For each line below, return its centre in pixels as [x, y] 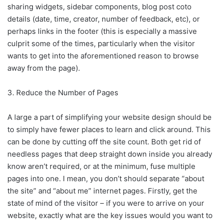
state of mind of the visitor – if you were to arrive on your [106, 203]
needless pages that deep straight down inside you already [110, 154]
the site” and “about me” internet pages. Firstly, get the [102, 191]
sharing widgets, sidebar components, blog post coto [99, 6]
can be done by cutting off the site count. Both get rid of [104, 141]
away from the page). [44, 68]
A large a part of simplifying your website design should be [110, 117]
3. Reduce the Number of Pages [63, 92]
